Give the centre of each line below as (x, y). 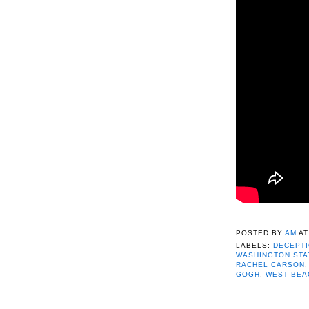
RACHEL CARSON (271, 265)
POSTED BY (261, 233)
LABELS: (255, 246)
